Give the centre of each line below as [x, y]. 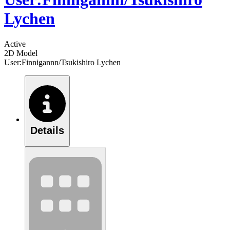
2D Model [21, 53]
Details [47, 131]
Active [15, 44]
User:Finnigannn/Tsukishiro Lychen [62, 62]
